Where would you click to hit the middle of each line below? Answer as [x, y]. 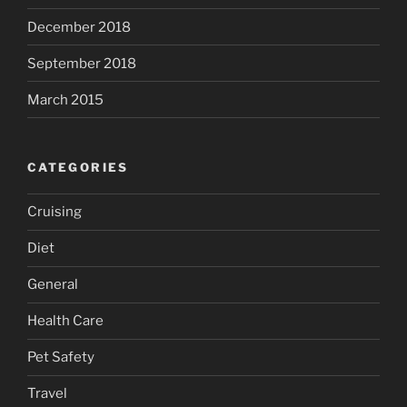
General [53, 285]
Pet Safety [61, 357]
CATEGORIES [78, 168]
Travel [47, 394]
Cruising [55, 212]
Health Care [65, 321]
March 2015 [65, 99]
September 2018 [82, 63]
